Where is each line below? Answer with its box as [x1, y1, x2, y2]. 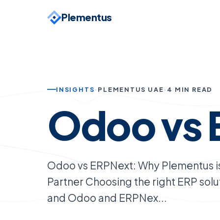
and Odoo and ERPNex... [47, 191, 167, 204]
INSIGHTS [56, 85, 95, 93]
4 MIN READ [167, 85, 213, 93]
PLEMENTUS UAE [98, 85, 164, 93]
